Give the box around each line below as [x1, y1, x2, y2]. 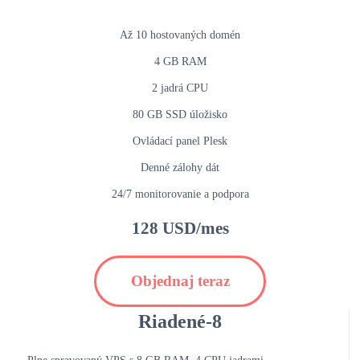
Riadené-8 [137, 311, 222, 333]
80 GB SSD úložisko [133, 108, 227, 121]
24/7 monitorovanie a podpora [111, 188, 249, 201]
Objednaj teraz [130, 272, 230, 290]
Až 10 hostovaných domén [120, 29, 240, 42]
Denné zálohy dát [141, 162, 219, 174]
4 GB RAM [153, 55, 207, 68]
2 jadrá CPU [152, 82, 208, 95]
